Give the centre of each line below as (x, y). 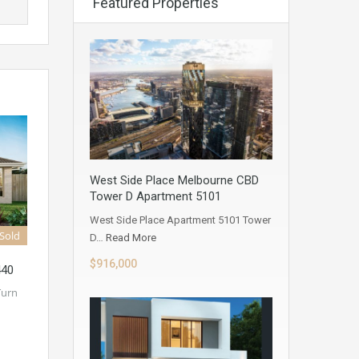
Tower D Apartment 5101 (155, 197)
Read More (131, 238)
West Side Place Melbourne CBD (174, 181)
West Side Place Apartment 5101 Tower (180, 220)
